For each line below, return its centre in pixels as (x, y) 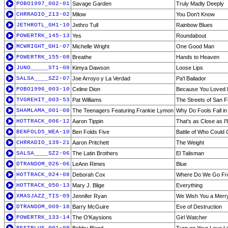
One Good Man (195, 46)
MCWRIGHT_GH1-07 (43, 46)
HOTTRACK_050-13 (43, 185)
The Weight (190, 142)
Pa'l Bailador (191, 78)
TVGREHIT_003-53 (43, 100)
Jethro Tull (85, 25)
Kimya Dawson (91, 68)
